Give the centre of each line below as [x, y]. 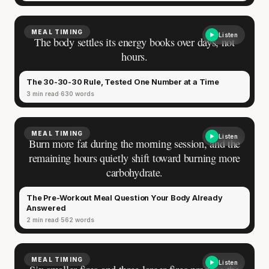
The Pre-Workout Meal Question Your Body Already [125, 198]
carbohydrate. [134, 172]
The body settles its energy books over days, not [134, 42]
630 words [77, 93]
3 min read [43, 93]
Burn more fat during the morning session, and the [134, 143]
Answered [46, 208]
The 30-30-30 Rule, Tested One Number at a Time [123, 82]
